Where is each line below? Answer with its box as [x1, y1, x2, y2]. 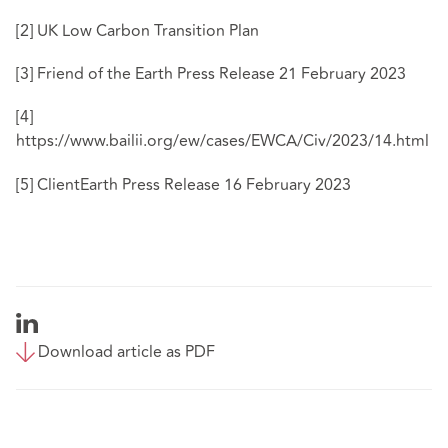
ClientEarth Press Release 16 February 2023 [37, 172, 351, 197]
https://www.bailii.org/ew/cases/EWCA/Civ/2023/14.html [16, 129, 429, 154]
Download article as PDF [38, 339, 215, 364]
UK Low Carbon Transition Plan [37, 18, 259, 43]
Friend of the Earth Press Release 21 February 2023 [37, 62, 406, 87]
